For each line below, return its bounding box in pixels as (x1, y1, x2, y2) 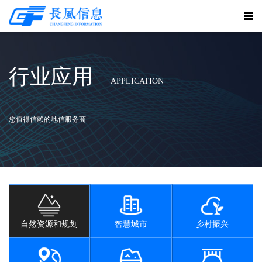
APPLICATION (111, 77, 164, 85)
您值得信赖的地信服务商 (9, 115, 86, 123)
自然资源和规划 (20, 220, 78, 229)
